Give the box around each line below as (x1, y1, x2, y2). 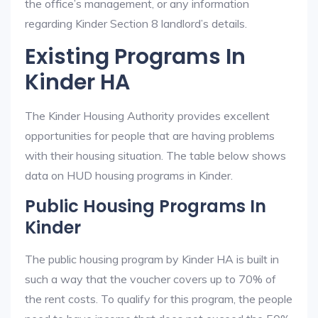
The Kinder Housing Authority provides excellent (25, 109, 270, 123)
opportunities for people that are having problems (25, 128, 275, 143)
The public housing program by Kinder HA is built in (25, 252, 279, 266)
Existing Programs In (25, 42, 246, 72)
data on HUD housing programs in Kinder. (25, 168, 233, 182)
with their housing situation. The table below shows (25, 148, 286, 163)
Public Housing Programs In (25, 194, 266, 218)
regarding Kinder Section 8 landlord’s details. (25, 16, 247, 31)
